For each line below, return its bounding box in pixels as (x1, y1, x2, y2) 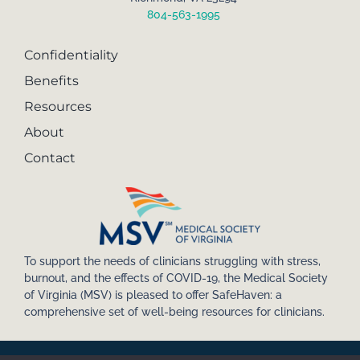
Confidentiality (23, 47, 118, 63)
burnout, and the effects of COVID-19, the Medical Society (23, 271, 328, 284)
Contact (23, 150, 76, 166)
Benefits (23, 73, 79, 89)
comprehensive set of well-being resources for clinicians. (23, 305, 325, 318)
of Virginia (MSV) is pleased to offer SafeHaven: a (23, 288, 282, 301)
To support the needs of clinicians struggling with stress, (23, 254, 321, 268)
